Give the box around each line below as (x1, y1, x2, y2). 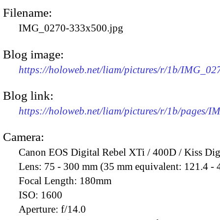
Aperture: (19, 203, 61, 216)
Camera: (3, 130, 44, 144)
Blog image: (3, 47, 64, 61)
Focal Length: (19, 175, 80, 187)
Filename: (3, 6, 52, 20)
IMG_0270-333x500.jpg (19, 22, 123, 34)
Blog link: (3, 88, 54, 102)
